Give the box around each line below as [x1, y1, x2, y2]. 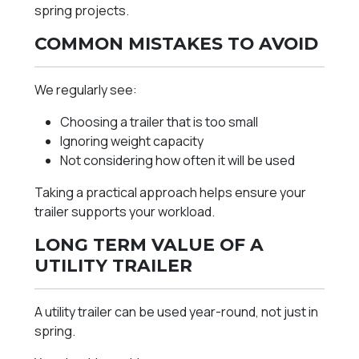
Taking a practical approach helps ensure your [34, 184, 307, 202]
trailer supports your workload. [34, 203, 216, 221]
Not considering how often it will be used [60, 151, 296, 170]
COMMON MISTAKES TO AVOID [34, 33, 319, 54]
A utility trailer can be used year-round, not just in [34, 303, 319, 321]
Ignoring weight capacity [60, 132, 204, 151]
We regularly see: [34, 81, 138, 99]
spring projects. [34, 2, 130, 20]
